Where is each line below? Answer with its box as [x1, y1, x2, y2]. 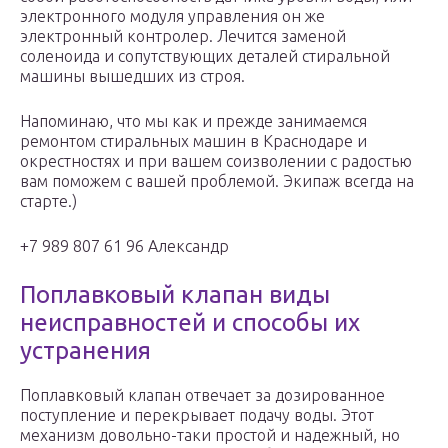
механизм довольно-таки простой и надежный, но [20, 426, 400, 445]
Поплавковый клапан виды [20, 281, 330, 309]
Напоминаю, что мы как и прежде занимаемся [20, 112, 367, 131]
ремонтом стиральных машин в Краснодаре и [20, 132, 367, 151]
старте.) [20, 192, 77, 211]
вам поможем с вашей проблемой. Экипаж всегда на [20, 172, 414, 191]
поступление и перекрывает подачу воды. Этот [20, 406, 374, 425]
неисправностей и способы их [20, 309, 360, 337]
